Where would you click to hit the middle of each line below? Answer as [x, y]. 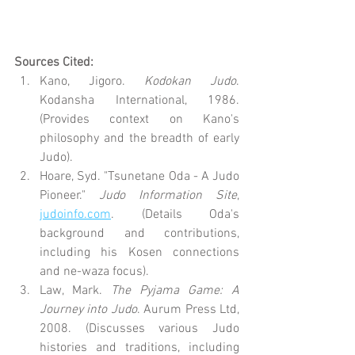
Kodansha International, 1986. [139, 100]
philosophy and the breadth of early [139, 138]
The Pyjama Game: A [175, 290]
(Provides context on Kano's [139, 119]
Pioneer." [69, 195]
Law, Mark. [75, 290]
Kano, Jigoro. [92, 81]
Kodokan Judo [190, 81]
